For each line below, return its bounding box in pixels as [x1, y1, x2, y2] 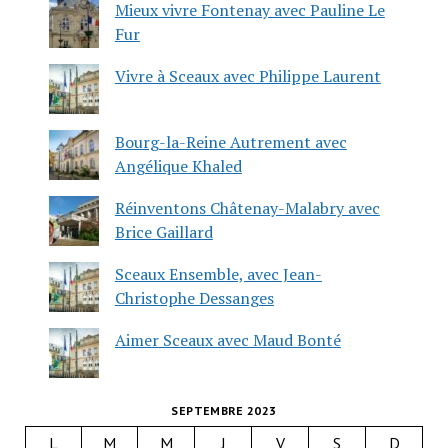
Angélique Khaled [114, 154, 242, 177]
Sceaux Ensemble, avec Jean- [114, 262, 322, 285]
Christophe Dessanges [114, 286, 274, 309]
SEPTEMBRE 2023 [171, 402, 277, 418]
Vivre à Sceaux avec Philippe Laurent [114, 64, 381, 87]
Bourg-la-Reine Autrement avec [114, 130, 347, 153]
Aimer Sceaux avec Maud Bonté [114, 328, 341, 351]
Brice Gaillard [114, 220, 213, 243]
